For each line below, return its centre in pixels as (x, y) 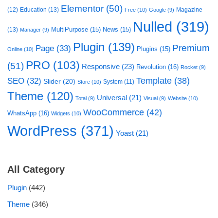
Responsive (101, 66)
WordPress (42, 131)
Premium (191, 48)
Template (154, 81)
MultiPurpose (70, 29)
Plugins (147, 49)
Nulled (153, 27)
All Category (36, 169)
